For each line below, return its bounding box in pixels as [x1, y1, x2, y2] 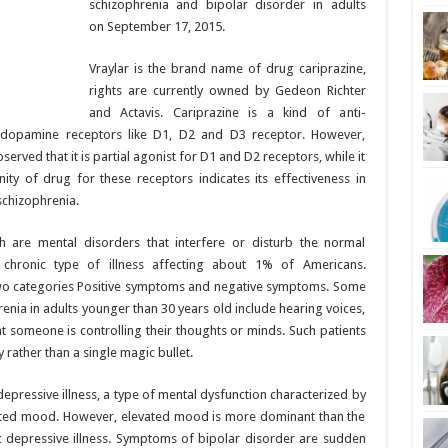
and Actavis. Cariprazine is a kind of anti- [88, 105, 366, 121]
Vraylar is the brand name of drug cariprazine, [88, 61, 366, 77]
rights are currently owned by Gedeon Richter [88, 83, 366, 99]
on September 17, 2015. [88, 19, 225, 35]
